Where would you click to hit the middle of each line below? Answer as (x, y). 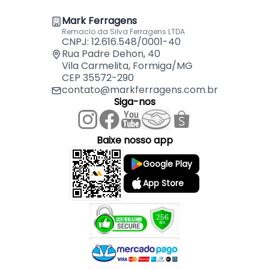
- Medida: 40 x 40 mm (63, 11)
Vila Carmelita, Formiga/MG (127, 66)
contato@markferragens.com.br (140, 90)
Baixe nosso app (134, 141)
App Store (163, 183)
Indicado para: (46, 40)
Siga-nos (134, 102)
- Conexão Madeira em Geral (81, 54)
